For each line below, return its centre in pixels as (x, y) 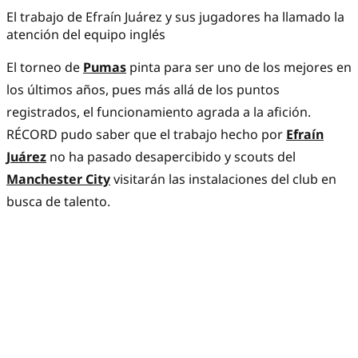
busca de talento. (58, 202)
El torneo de (45, 68)
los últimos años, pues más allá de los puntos (143, 90)
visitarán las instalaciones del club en (223, 179)
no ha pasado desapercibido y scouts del (171, 157)
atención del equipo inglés (86, 35)
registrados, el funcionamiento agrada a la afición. (160, 112)
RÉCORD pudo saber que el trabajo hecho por (146, 135)
